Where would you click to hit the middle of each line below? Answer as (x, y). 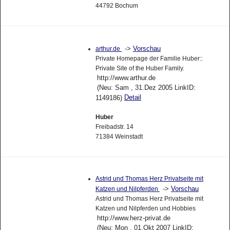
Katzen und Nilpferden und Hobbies (145, 209)
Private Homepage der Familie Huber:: (149, 58)
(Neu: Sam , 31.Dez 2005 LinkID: (146, 87)
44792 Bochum (117, 5)
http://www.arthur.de (126, 78)
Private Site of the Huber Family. (140, 68)
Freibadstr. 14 (114, 127)
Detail (132, 97)
